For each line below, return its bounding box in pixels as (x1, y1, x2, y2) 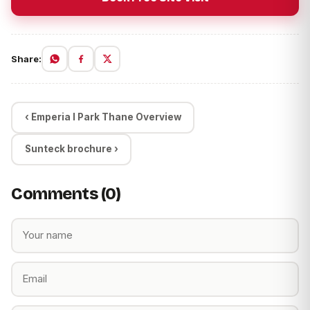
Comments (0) (11, 183, 121, 203)
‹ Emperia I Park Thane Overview (24, 111, 181, 123)
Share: (11, 53, 42, 64)
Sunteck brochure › (24, 143, 118, 155)
